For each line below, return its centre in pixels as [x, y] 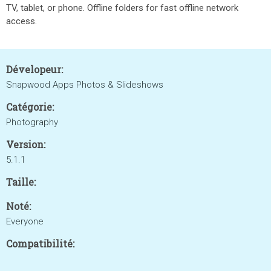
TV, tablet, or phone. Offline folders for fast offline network [122, 8]
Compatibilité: [40, 243]
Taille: [21, 182]
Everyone [25, 221]
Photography [32, 122]
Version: [26, 144]
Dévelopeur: [34, 69]
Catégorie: [30, 107]
